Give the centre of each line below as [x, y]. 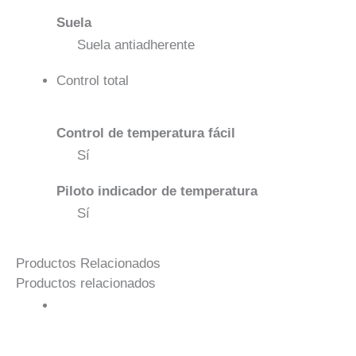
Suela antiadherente [135, 44]
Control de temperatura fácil [146, 133]
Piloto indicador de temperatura [157, 191]
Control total [93, 80]
